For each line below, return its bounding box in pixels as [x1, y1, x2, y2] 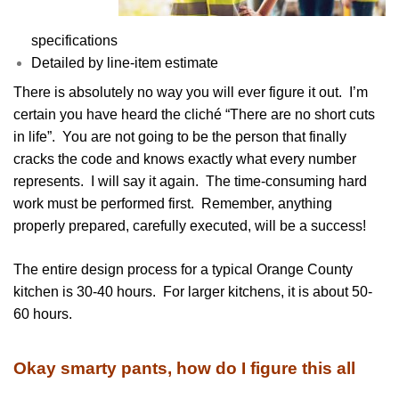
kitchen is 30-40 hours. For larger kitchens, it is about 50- [13, 283, 372, 299]
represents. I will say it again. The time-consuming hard [13, 173, 367, 189]
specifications [31, 32, 118, 48]
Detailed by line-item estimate [31, 54, 218, 70]
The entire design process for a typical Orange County [13, 261, 353, 277]
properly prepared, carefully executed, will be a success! [13, 217, 366, 233]
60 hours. [13, 305, 72, 322]
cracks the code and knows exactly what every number [13, 151, 356, 167]
